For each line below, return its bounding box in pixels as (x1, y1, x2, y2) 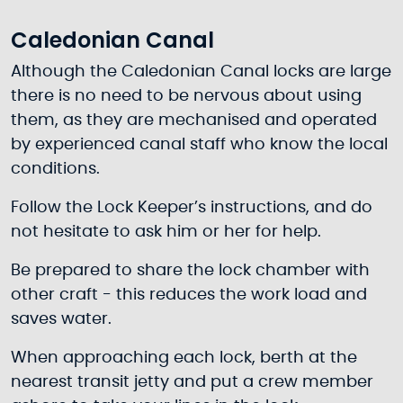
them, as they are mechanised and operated (11, 112, 377, 130)
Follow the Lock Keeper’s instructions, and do (11, 200, 372, 217)
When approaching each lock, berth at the (11, 350, 357, 367)
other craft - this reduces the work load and (11, 287, 367, 304)
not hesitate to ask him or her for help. (11, 224, 326, 241)
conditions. (11, 161, 104, 178)
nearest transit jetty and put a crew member (11, 374, 373, 391)
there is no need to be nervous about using (11, 88, 362, 105)
